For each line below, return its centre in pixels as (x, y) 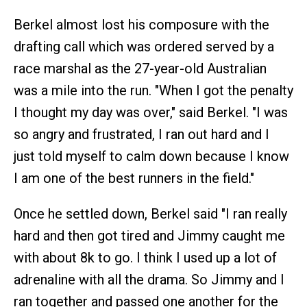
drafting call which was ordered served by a (144, 47)
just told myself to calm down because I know (151, 156)
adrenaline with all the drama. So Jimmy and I (149, 280)
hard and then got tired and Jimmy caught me (149, 236)
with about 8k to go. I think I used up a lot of (145, 258)
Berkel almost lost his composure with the (142, 25)
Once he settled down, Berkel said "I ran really (150, 214)
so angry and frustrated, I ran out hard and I (142, 134)
